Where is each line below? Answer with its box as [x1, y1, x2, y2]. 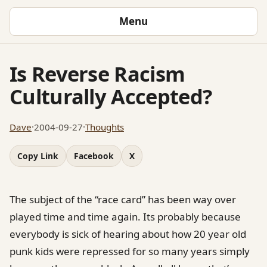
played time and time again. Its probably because [10, 209, 241, 223]
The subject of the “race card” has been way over [10, 192, 236, 206]
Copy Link [17, 150, 58, 162]
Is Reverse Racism [10, 59, 185, 88]
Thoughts [85, 120, 124, 133]
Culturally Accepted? [10, 82, 212, 110]
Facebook [74, 150, 114, 162]
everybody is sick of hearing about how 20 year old [10, 226, 246, 241]
